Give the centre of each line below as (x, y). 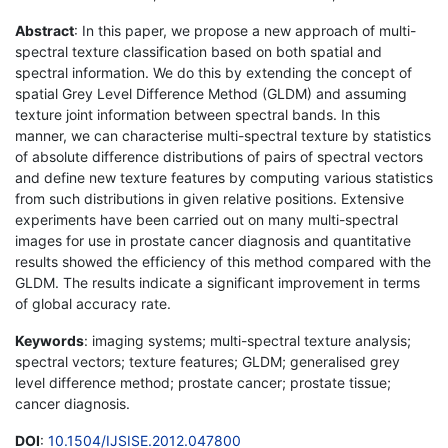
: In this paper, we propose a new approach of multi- (245, 30)
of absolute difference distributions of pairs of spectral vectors (219, 156)
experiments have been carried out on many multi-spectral (206, 219)
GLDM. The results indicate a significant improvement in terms (217, 282)
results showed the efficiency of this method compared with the (223, 261)
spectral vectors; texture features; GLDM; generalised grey (207, 361)
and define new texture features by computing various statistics (224, 177)
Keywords (49, 340)
